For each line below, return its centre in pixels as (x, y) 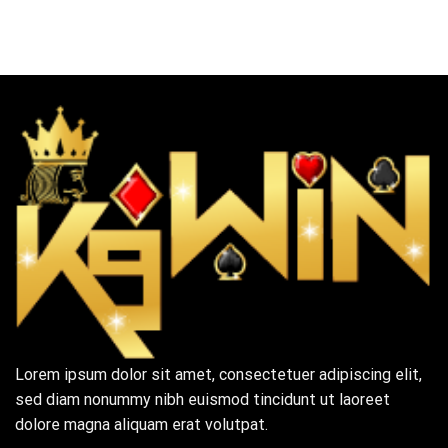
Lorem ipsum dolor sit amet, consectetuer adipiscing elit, (218, 374)
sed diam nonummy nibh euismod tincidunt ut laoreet (202, 399)
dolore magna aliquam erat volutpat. (141, 424)
